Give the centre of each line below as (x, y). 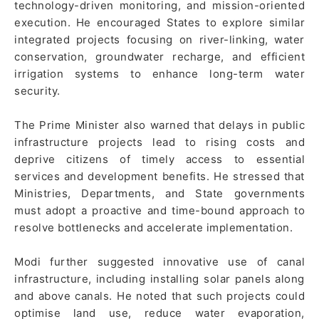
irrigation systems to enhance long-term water (159, 73)
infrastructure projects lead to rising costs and (159, 142)
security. (37, 90)
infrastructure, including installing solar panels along (159, 278)
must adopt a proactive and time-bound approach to (159, 210)
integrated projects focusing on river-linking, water (159, 39)
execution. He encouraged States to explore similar (159, 22)
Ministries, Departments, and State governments (159, 193)
